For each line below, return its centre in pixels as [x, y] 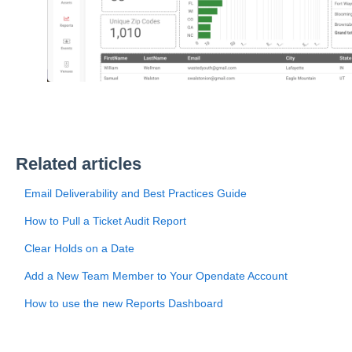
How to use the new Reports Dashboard [123, 304]
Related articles [78, 164]
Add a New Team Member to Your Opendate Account [156, 276]
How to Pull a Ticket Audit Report [105, 221]
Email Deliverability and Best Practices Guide [135, 194]
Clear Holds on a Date [79, 249]
